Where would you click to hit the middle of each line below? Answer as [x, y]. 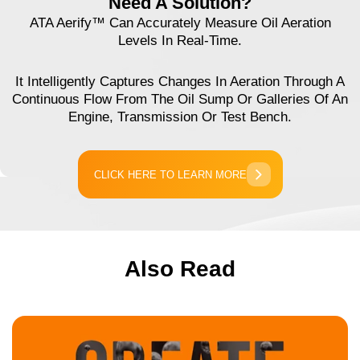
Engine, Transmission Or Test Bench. [180, 117]
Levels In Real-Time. [180, 40]
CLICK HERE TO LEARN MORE [170, 174]
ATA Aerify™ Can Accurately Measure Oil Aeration [180, 22]
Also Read [180, 269]
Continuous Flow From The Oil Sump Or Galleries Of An [180, 100]
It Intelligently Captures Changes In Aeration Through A [180, 82]
